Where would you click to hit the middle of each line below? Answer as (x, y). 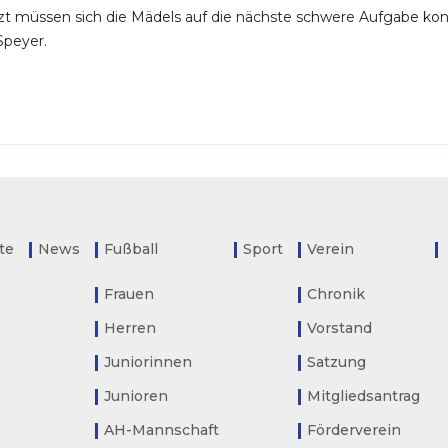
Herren (130, 328)
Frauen (129, 294)
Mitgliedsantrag (364, 396)
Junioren (136, 396)
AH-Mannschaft (162, 430)
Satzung (337, 362)
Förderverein (354, 430)
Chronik (336, 294)
